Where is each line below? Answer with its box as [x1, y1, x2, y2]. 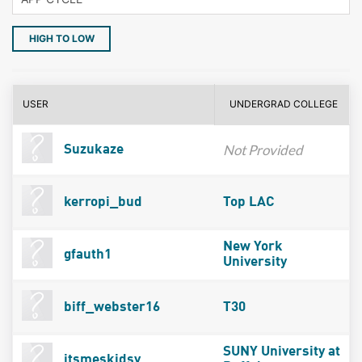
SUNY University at [222, 344, 340, 359]
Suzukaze [60, 142, 124, 157]
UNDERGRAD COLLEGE [229, 97, 339, 110]
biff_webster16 [60, 300, 160, 314]
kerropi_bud [60, 195, 142, 209]
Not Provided [222, 141, 303, 158]
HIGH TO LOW [28, 32, 95, 44]
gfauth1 [60, 247, 112, 262]
